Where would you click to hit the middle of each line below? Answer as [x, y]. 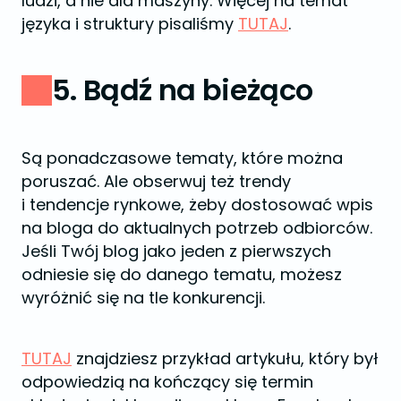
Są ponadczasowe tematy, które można [182, 158]
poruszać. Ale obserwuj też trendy [156, 181]
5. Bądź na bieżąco [183, 90]
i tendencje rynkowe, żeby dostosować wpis [197, 204]
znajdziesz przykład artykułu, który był [225, 358]
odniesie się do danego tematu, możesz [182, 274]
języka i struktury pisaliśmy [130, 23]
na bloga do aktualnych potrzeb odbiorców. [197, 227]
